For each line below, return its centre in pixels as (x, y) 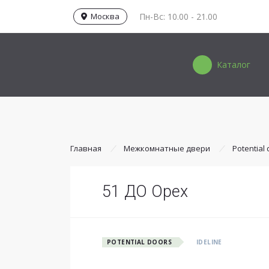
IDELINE (209, 242)
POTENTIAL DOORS (139, 242)
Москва (103, 16)
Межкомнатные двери (167, 148)
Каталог (234, 65)
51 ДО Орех (145, 192)
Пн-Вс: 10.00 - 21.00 (178, 16)
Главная (86, 148)
